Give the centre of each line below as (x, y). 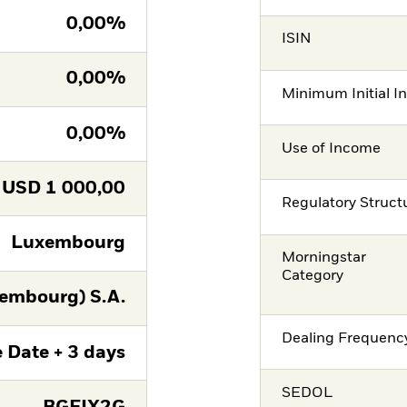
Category (313, 277)
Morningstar (324, 258)
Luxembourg (68, 243)
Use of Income (332, 149)
